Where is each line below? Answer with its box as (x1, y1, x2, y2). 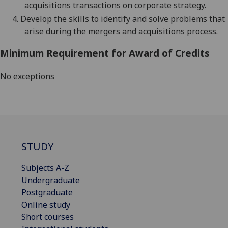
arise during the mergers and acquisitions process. (24, 25, 218, 37)
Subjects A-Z (21, 162, 69, 174)
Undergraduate (21, 174, 80, 186)
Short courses (21, 211, 74, 222)
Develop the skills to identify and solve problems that (20, 13, 225, 24)
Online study (21, 198, 70, 210)
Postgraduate (21, 186, 73, 198)
